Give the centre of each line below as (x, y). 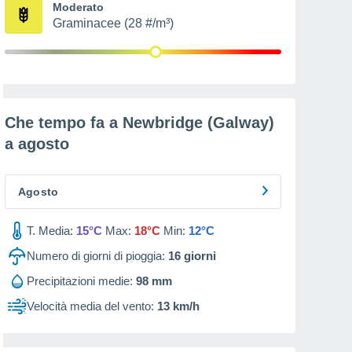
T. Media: (50, 231)
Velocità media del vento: (90, 306)
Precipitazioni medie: (80, 281)
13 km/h (178, 306)
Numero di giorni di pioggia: (96, 256)
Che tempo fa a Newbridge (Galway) (139, 123)
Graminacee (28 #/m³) (113, 23)
